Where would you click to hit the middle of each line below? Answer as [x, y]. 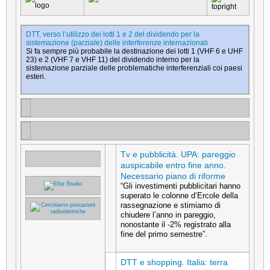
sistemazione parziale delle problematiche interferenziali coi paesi [134, 68]
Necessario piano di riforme [173, 176]
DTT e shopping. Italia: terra [174, 262]
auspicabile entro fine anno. [173, 165]
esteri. [36, 76]
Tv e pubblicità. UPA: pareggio [178, 154]
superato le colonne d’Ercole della [179, 195]
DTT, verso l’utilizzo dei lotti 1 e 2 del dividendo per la [113, 34]
